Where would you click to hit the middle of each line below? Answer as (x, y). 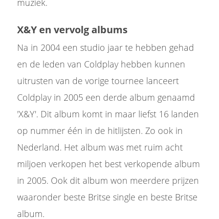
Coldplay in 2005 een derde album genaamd (106, 97)
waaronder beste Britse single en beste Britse (107, 197)
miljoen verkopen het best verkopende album (109, 164)
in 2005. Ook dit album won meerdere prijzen (108, 180)
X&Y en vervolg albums (74, 30)
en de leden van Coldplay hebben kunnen (101, 64)
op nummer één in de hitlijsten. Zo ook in (100, 131)
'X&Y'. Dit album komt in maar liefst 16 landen (108, 114)
